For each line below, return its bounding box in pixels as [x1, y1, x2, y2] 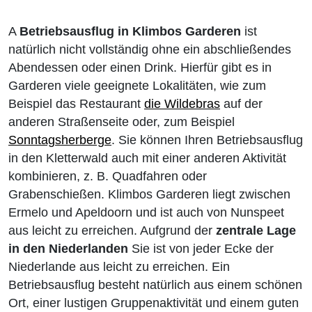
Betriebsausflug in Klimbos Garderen [19, 24, 241, 38]
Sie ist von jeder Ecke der [128, 242, 274, 256]
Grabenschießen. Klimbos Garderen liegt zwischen [8, 187, 290, 201]
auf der [220, 97, 263, 111]
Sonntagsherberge [8, 133, 111, 147]
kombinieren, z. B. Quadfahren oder [8, 169, 207, 183]
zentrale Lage [216, 224, 296, 237]
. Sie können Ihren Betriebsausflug [111, 133, 303, 147]
